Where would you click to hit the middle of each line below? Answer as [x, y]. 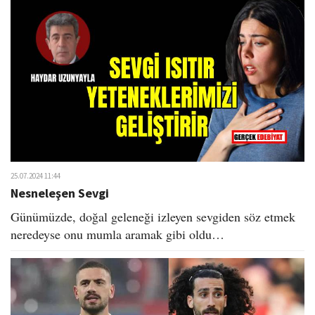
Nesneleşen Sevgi [60, 193]
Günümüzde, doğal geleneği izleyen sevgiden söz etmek [153, 217]
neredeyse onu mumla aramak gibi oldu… [117, 234]
